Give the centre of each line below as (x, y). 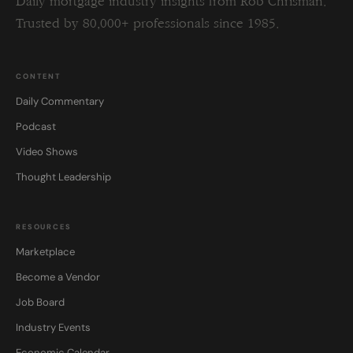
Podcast (36, 126)
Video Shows (47, 151)
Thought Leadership (63, 176)
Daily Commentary (60, 101)
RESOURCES (44, 227)
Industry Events (53, 327)
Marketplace (45, 251)
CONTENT (39, 76)
